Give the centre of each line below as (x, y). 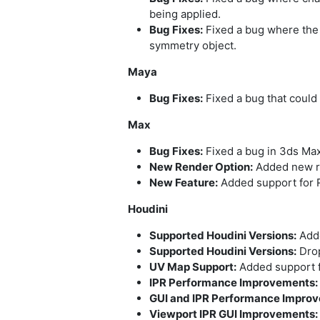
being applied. (185, 14)
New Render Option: (201, 167)
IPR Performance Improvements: (234, 283)
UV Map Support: (193, 267)
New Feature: (184, 183)
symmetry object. (193, 46)
